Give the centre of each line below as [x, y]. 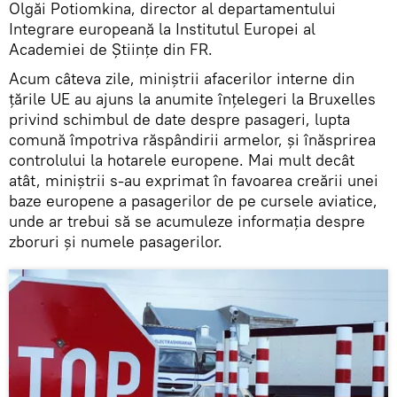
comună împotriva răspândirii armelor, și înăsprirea [192, 140]
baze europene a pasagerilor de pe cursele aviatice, [193, 201]
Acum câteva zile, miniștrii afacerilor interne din [182, 79]
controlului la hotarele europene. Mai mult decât [182, 160]
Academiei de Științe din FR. [111, 50]
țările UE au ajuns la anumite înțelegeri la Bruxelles [192, 99]
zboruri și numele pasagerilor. [116, 242]
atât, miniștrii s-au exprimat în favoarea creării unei [194, 181]
